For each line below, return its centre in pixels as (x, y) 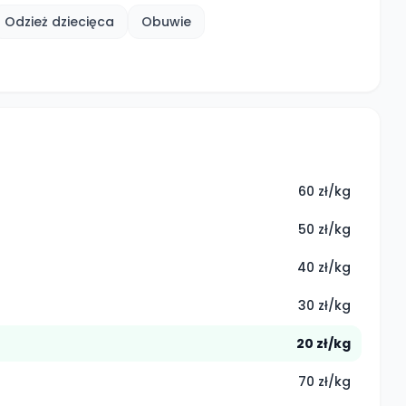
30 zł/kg (324, 305)
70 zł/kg (324, 382)
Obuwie (166, 22)
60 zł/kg (324, 191)
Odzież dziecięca (59, 22)
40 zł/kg (324, 267)
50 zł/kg (324, 229)
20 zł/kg (324, 343)
